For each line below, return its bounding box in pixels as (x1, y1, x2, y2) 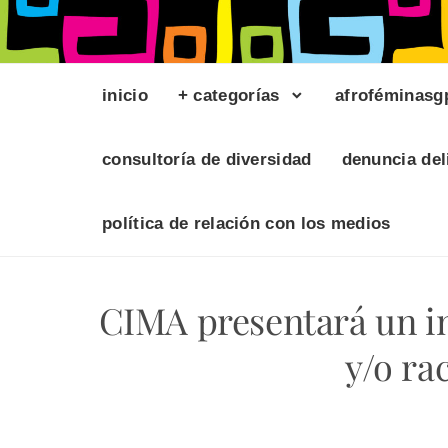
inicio (102, 86, 148, 106)
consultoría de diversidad (102, 150, 312, 170)
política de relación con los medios (102, 214, 391, 234)
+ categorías (177, 86, 280, 106)
